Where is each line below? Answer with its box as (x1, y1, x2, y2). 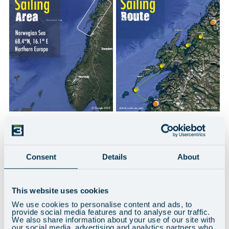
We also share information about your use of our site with (12, 215, 215, 224)
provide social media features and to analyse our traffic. (12, 208, 210, 217)
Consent (26, 152, 56, 161)
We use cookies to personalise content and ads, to (12, 200, 192, 209)
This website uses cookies (12, 186, 109, 195)
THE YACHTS (9, 135, 56, 151)
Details (102, 152, 127, 161)
